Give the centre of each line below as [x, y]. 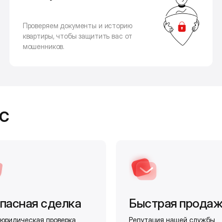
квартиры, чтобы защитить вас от [78, 36]
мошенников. [44, 47]
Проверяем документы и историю [77, 26]
